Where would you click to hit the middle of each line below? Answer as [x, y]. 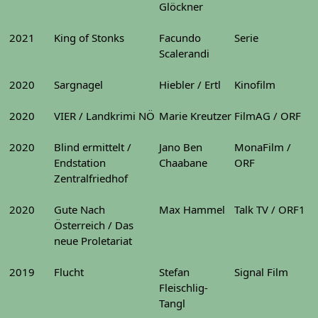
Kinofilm [255, 84]
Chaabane [183, 163]
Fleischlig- [183, 287]
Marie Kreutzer [195, 116]
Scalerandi [184, 53]
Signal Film [261, 272]
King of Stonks [89, 38]
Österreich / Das [94, 225]
